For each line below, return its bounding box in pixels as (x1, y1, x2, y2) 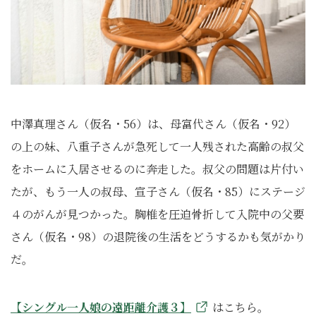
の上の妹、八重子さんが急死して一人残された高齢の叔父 (11, 138, 304, 154)
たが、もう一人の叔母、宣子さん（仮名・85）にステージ (11, 183, 305, 200)
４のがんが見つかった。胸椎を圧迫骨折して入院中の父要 (11, 206, 304, 222)
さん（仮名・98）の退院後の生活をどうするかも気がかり (11, 229, 305, 245)
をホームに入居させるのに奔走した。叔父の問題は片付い (11, 161, 304, 177)
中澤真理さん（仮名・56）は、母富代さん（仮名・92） (11, 116, 296, 132)
